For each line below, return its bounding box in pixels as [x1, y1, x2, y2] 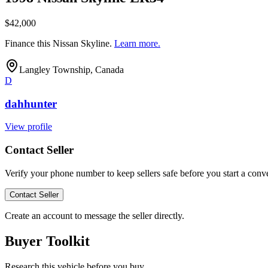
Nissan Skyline [53, 38, 109, 48]
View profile [5, 121, 52, 132]
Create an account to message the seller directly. [5, 210, 184, 221]
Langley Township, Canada [19, 64, 124, 75]
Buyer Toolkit [5, 233, 90, 249]
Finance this [5, 38, 53, 48]
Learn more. [114, 38, 160, 48]
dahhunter [5, 97, 57, 110]
